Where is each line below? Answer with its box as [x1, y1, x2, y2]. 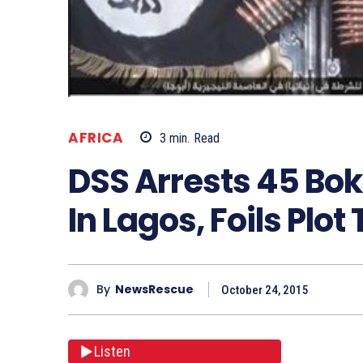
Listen [94, 343, 130, 361]
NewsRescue [115, 281, 194, 298]
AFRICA [68, 127, 123, 147]
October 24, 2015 [221, 282, 309, 297]
